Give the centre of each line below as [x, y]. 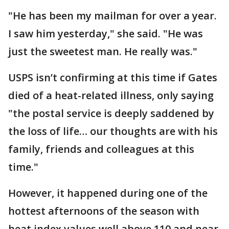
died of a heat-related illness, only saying [111, 95]
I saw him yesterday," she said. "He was [106, 33]
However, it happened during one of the [108, 193]
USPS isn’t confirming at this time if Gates [113, 77]
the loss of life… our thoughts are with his [113, 131]
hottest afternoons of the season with [104, 211]
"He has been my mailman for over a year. [112, 15]
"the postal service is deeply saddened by [111, 113]
